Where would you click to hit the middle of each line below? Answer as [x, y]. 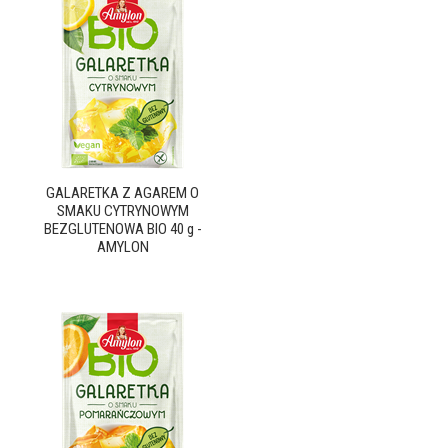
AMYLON [122, 247]
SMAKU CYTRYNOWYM [122, 211]
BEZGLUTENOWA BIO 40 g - [122, 229]
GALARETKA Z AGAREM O [122, 193]
